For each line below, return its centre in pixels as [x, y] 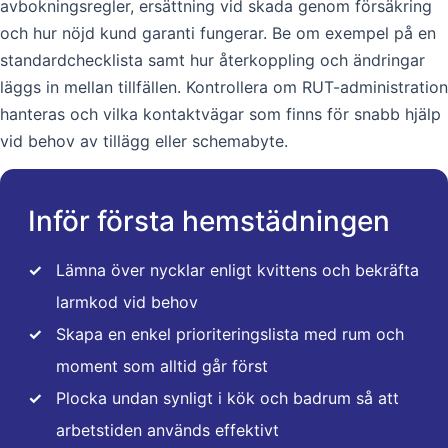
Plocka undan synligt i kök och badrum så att [227, 397]
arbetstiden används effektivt [167, 429]
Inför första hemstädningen [209, 220]
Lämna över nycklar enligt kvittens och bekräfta [237, 269]
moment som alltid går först [162, 365]
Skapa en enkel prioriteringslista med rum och [230, 333]
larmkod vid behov [127, 301]
